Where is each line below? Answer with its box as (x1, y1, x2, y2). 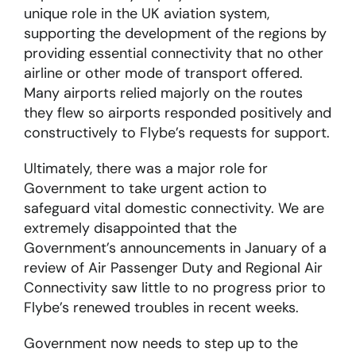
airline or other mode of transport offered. (23, 64, 303, 83)
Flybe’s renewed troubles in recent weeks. (23, 298, 299, 318)
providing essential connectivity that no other (23, 44, 323, 64)
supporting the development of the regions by (23, 24, 327, 44)
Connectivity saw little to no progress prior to (23, 278, 326, 298)
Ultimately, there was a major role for (23, 159, 268, 179)
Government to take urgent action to (23, 179, 267, 199)
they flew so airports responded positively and (23, 103, 331, 123)
